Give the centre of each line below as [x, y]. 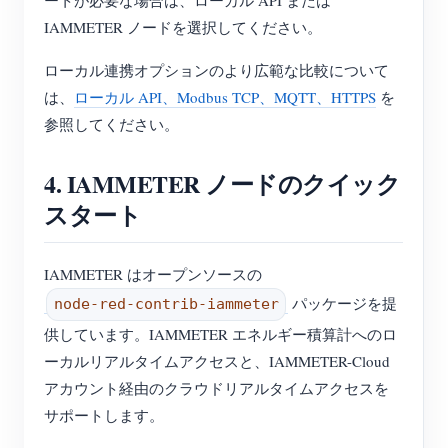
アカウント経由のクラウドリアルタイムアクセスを [216, 387]
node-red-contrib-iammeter [166, 303]
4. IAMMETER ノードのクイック [222, 183]
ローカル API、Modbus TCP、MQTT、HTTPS [225, 97]
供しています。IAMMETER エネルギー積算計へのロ [220, 333]
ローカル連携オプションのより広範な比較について [216, 70]
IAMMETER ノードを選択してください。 [183, 27]
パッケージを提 [343, 302]
